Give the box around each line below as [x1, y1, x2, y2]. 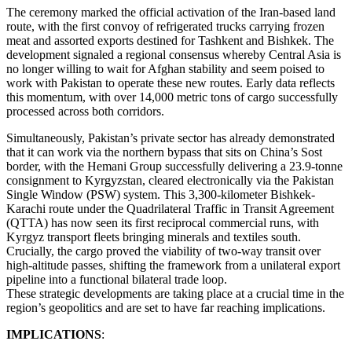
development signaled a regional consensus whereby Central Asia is [6, 48, 341, 62]
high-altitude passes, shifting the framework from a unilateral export [6, 258, 340, 273]
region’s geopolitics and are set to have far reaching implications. [6, 301, 325, 315]
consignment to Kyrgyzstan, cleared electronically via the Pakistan [6, 174, 334, 188]
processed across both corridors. [6, 104, 164, 119]
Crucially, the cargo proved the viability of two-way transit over [6, 244, 321, 258]
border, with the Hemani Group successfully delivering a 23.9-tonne [6, 159, 343, 174]
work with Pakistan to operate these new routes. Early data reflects [6, 76, 335, 90]
